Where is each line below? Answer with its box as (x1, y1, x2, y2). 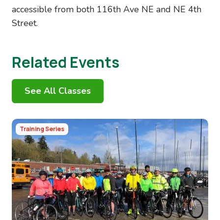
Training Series (20, 125, 64, 133)
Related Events (12, 52, 119, 72)
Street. (12, 17, 38, 29)
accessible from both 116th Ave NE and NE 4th (12, 3, 201, 15)
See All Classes (25, 85, 91, 97)
